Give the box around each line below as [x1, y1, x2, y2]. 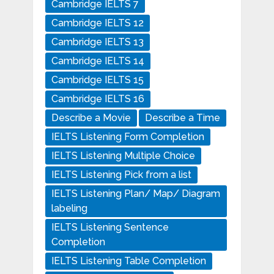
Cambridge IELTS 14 [51, 55, 144, 67]
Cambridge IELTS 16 [51, 93, 144, 105]
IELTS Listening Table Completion [51, 255, 206, 267]
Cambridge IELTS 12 [51, 17, 144, 29]
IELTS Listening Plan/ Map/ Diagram [51, 188, 220, 200]
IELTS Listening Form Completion [51, 131, 204, 143]
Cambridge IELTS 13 [51, 36, 144, 48]
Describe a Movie [51, 112, 131, 124]
